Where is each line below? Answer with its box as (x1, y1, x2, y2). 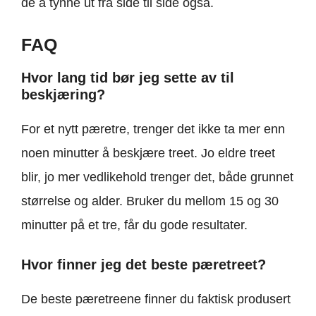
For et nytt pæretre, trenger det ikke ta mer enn (21, 121, 285, 136)
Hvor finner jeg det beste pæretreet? (21, 256, 266, 272)
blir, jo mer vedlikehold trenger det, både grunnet (21, 169, 293, 184)
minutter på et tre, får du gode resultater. (21, 217, 248, 232)
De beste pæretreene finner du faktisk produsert (21, 291, 291, 306)
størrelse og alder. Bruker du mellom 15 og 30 (21, 193, 279, 208)
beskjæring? (21, 86, 105, 102)
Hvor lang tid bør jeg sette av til (21, 69, 234, 85)
